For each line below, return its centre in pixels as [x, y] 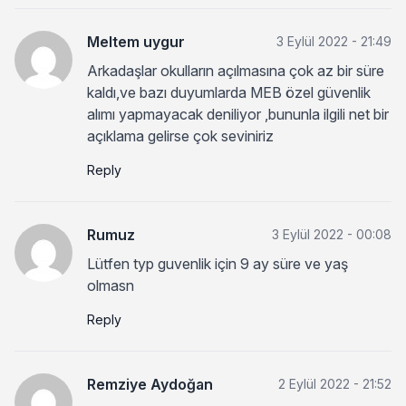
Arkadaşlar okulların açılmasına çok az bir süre [236, 70]
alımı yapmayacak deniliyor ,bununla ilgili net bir [238, 114]
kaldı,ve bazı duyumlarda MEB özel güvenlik [229, 92]
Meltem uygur [136, 41]
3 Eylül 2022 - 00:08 [332, 234]
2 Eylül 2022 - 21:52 [335, 383]
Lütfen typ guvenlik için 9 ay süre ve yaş [217, 263]
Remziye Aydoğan [150, 384]
